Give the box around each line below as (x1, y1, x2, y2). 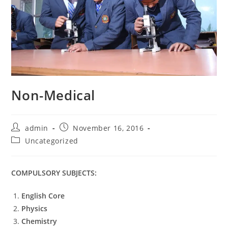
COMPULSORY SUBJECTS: (11, 167, 97, 178)
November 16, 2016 (73, 123, 144, 133)
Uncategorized (25, 135, 78, 146)
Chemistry (21, 216, 58, 226)
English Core (21, 190, 65, 201)
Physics (21, 203, 48, 213)
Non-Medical (11, 85, 96, 104)
